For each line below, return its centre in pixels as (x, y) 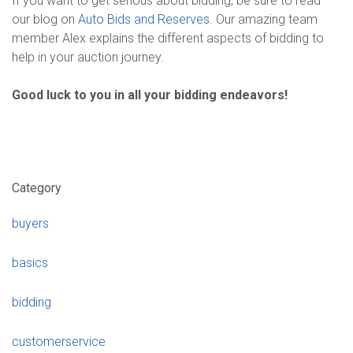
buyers (30, 224)
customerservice (59, 342)
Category (37, 188)
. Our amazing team (264, 19)
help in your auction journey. (88, 57)
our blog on (45, 19)
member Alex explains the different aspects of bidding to (168, 38)
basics (30, 263)
